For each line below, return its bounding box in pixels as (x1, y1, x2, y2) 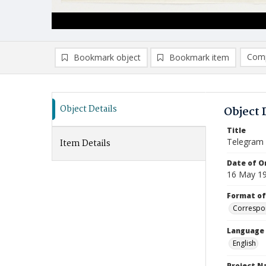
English (233, 238, 256, 248)
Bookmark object (74, 52, 141, 63)
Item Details (60, 137, 110, 151)
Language (227, 226, 264, 236)
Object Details (60, 102, 117, 116)
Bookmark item (169, 52, 229, 63)
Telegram (227, 136, 264, 147)
